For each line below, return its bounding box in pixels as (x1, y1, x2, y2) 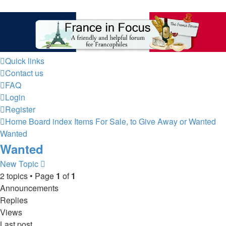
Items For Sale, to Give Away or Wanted (74, 115, 216, 127)
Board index (29, 115, 72, 127)
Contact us (5, 67, 43, 79)
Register (5, 103, 35, 115)
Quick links (5, 54, 44, 67)
